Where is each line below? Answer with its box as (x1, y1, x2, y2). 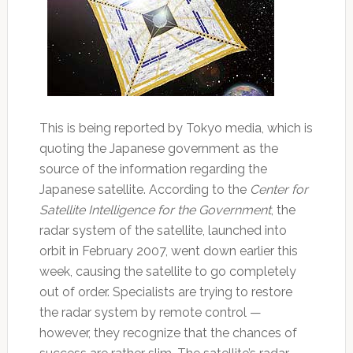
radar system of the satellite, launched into (39, 223, 287, 239)
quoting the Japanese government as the (39, 141, 278, 157)
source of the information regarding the (39, 162, 267, 177)
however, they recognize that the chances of (39, 325, 297, 341)
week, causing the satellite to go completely (39, 264, 296, 280)
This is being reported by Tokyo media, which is (39, 121, 313, 136)
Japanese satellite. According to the (39, 182, 250, 198)
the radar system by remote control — (39, 305, 262, 321)
